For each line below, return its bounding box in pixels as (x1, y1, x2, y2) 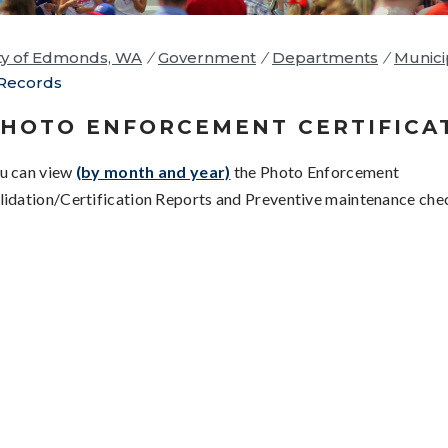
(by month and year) (75, 161, 231, 181)
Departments (272, 47, 378, 67)
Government (158, 47, 256, 67)
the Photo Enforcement (230, 161, 400, 181)
